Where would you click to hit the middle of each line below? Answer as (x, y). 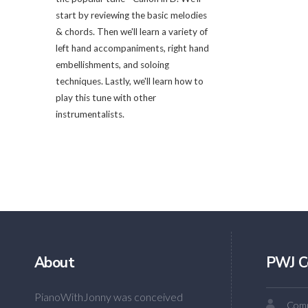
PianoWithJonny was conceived (109, 296)
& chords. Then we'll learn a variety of (131, 32)
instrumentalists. (90, 114)
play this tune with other (106, 98)
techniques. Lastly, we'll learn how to (129, 81)
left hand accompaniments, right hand (132, 48)
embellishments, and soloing (112, 65)
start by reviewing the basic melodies (131, 15)
